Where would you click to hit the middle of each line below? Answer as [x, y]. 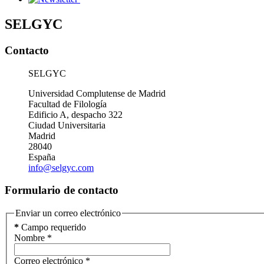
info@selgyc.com [61, 167]
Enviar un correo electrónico [68, 213]
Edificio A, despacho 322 [75, 114]
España [42, 157]
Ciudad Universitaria [67, 125]
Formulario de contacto [62, 190]
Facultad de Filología [67, 104]
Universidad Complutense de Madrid [97, 93]
